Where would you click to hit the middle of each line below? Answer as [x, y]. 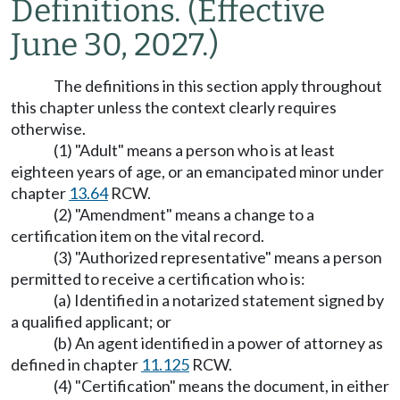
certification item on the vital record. [137, 236]
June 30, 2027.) [115, 45]
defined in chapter [76, 365]
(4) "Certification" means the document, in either [221, 386]
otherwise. [48, 129]
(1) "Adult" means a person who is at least [194, 150]
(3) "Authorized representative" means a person [218, 258]
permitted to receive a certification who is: [158, 279]
